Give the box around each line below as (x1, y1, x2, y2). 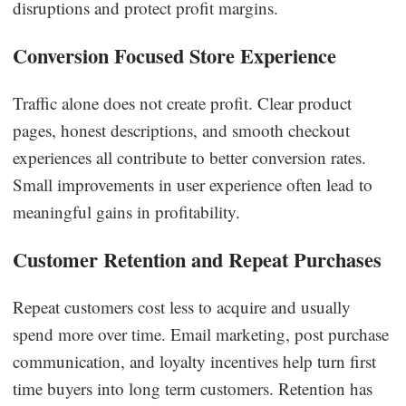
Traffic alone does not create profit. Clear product (13, 91, 353, 114)
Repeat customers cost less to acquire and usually (13, 295, 352, 318)
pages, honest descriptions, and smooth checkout (13, 118, 351, 141)
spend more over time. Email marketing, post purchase (13, 322, 390, 345)
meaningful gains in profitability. (13, 199, 241, 223)
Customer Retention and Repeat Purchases (13, 244, 382, 275)
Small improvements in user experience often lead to (13, 172, 373, 196)
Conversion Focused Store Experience (13, 40, 337, 71)
